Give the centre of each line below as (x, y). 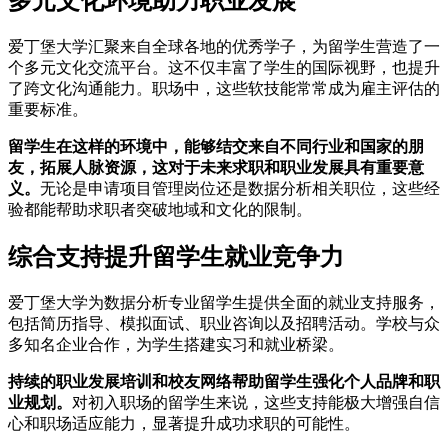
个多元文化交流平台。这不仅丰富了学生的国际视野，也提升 (224, 67)
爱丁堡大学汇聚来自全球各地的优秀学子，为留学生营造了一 (224, 46)
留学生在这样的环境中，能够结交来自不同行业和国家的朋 (216, 146)
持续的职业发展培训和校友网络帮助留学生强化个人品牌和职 (224, 381)
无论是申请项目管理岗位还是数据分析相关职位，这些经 (240, 188)
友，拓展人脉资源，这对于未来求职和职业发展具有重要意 (216, 167)
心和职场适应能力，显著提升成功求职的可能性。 (184, 423)
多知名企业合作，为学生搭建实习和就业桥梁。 (176, 344)
